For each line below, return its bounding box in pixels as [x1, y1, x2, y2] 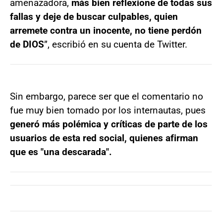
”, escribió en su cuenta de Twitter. [44, 38, 187, 50]
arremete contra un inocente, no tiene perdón [10, 24, 202, 36]
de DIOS [10, 38, 44, 50]
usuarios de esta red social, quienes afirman [10, 132, 198, 144]
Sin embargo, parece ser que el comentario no [10, 90, 203, 102]
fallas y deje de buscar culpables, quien [10, 10, 178, 22]
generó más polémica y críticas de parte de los [10, 118, 208, 130]
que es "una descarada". [10, 146, 112, 158]
